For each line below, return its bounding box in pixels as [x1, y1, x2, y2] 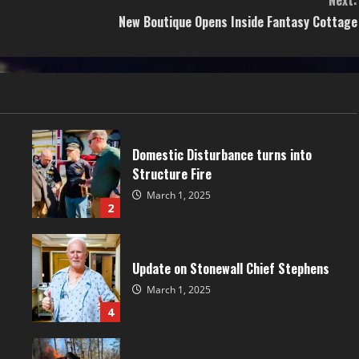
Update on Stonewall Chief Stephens [132, 258, 329, 278]
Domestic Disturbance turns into [132, 144, 312, 164]
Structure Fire [132, 163, 212, 184]
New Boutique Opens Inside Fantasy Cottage [119, 12, 357, 32]
